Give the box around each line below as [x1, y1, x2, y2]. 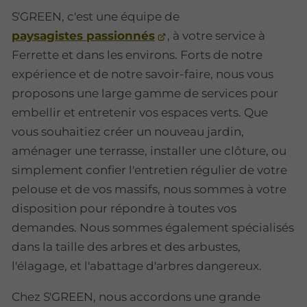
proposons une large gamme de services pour [12, 86, 278, 101]
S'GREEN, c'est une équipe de [12, 10, 180, 24]
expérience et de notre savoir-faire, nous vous [12, 67, 273, 82]
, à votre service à [167, 29, 266, 43]
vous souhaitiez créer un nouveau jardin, [12, 125, 244, 139]
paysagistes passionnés [12, 29, 155, 43]
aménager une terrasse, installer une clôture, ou [12, 144, 286, 158]
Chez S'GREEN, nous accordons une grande [12, 290, 260, 304]
